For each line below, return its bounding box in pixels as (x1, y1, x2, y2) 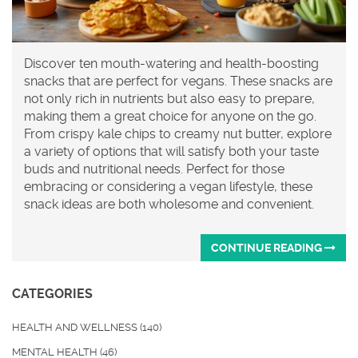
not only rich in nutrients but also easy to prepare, (24, 91, 315, 107)
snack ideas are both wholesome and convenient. (24, 197, 314, 213)
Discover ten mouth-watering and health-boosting (24, 56, 319, 72)
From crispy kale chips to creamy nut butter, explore (24, 126, 332, 142)
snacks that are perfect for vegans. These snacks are (24, 74, 332, 89)
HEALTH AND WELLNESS (12, 321, 140, 334)
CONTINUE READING (211, 241, 324, 255)
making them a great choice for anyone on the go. (24, 109, 316, 125)
